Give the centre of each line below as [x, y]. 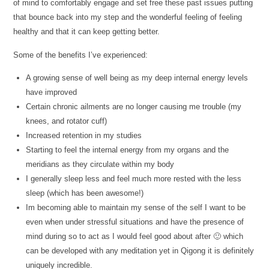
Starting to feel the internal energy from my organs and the [128, 150]
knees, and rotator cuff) [67, 121]
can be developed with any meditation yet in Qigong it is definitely [140, 250]
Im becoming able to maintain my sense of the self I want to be [136, 207]
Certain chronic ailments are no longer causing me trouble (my [134, 106]
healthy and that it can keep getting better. [87, 32]
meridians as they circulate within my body [100, 164]
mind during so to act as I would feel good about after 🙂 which [135, 236]
